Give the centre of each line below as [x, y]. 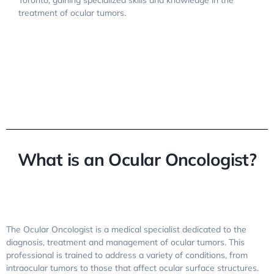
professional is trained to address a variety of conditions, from [127, 255]
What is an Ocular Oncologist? [137, 160]
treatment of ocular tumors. [72, 13]
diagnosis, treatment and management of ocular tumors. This [125, 243]
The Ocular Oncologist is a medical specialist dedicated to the [126, 230]
